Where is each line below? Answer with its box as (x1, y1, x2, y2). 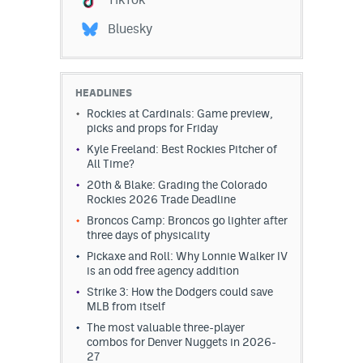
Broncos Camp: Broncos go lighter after (87, 213, 288, 227)
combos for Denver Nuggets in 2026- (87, 335, 276, 348)
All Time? (87, 156, 135, 170)
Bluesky (108, 20, 152, 36)
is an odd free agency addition (87, 263, 239, 277)
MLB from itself (87, 299, 165, 313)
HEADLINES (75, 86, 132, 99)
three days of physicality (87, 228, 210, 241)
